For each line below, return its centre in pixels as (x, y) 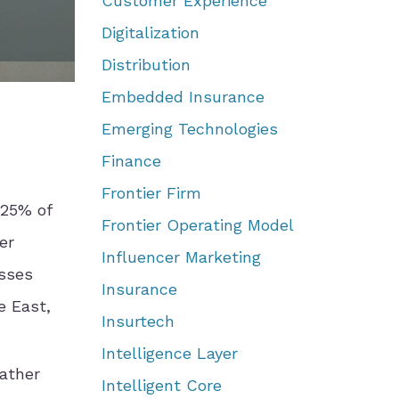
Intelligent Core (161, 385)
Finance (131, 161)
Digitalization (150, 33)
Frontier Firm (151, 193)
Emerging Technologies (189, 129)
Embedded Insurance (183, 97)
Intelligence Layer (169, 353)
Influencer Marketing (181, 257)
